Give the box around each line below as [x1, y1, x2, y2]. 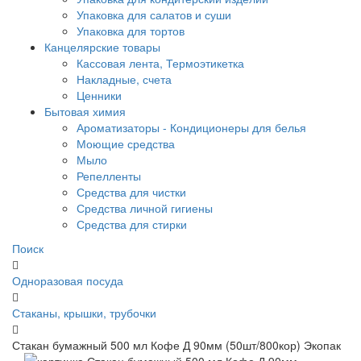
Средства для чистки [77, 184, 186, 200]
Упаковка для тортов [77, 23, 185, 39]
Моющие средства [77, 135, 175, 151]
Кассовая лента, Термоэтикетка [77, 55, 244, 71]
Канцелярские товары [44, 39, 160, 55]
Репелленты [77, 168, 141, 184]
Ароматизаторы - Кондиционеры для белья [77, 119, 306, 135]
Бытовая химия [44, 103, 126, 119]
